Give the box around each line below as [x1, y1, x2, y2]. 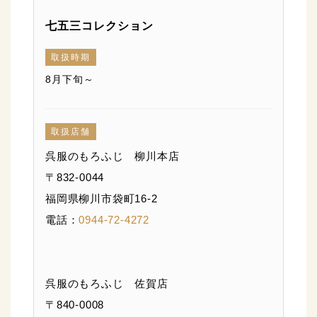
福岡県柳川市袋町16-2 [45, 192, 158, 204]
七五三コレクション [45, 20, 154, 32]
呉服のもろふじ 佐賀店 [45, 277, 168, 289]
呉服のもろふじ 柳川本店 [45, 150, 180, 162]
